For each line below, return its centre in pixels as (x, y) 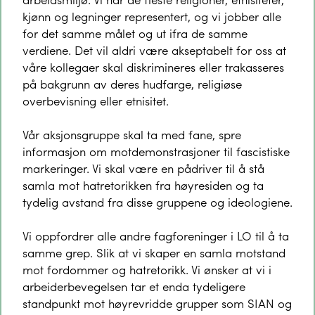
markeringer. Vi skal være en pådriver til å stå (143, 168)
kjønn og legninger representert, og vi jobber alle (152, 16)
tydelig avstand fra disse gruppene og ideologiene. (157, 202)
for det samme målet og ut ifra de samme (135, 33)
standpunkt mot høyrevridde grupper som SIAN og (157, 303)
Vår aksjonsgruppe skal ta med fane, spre (132, 134)
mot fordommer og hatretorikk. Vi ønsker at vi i (147, 269)
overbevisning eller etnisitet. (96, 101)
